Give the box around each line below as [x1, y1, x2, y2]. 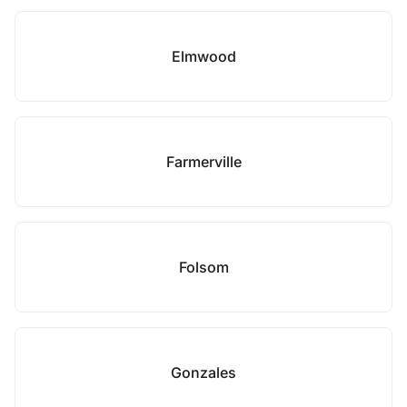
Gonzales [171, 363, 236, 382]
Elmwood [171, 47, 236, 65]
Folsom [178, 258, 229, 276]
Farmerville [165, 153, 242, 171]
